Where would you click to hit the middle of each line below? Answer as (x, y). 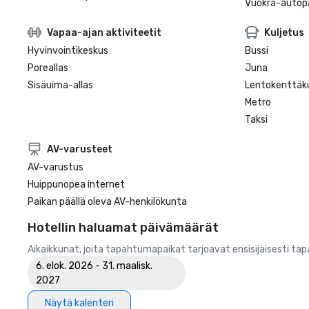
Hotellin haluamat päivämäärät (123, 228)
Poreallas (48, 68)
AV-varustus (56, 167)
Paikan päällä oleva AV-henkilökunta (107, 202)
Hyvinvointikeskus (68, 51)
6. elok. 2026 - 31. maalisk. (94, 266)
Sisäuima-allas (60, 85)
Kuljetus (284, 32)
